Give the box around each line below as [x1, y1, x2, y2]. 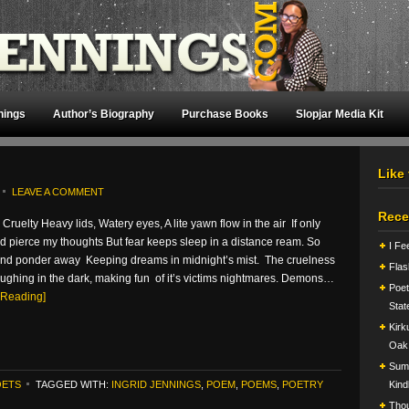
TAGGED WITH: [36, 379, 111, 390]
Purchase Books [182, 108, 268, 121]
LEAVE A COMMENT [12, 186, 104, 197]
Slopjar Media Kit [296, 108, 383, 121]
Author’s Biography [53, 108, 154, 121]
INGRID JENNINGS [111, 379, 201, 390]
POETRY [282, 379, 323, 390]
